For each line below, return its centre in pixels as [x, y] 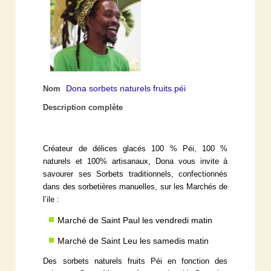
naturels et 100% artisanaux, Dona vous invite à [135, 161]
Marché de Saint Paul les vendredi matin [135, 220]
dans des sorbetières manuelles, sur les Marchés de [135, 187]
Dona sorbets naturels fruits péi [126, 88]
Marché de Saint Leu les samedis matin [133, 240]
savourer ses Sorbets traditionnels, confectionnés [135, 174]
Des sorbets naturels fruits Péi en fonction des [135, 261]
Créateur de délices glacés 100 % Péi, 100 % [135, 149]
